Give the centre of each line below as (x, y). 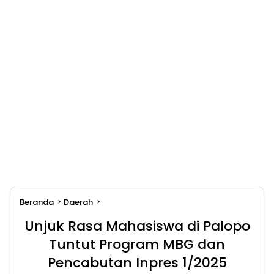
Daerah (78, 202)
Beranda (37, 202)
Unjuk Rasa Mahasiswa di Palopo (137, 226)
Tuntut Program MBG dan (137, 245)
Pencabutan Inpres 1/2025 (137, 263)
